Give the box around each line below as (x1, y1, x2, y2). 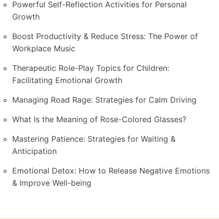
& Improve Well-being (12, 178, 91, 188)
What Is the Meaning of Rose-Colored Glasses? (12, 114, 186, 125)
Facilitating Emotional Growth (12, 75, 122, 86)
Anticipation (12, 146, 57, 156)
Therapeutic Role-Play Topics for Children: (12, 63, 169, 73)
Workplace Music (12, 44, 75, 54)
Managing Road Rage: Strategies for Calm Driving (12, 95, 197, 105)
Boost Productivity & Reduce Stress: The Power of (12, 31, 198, 42)
